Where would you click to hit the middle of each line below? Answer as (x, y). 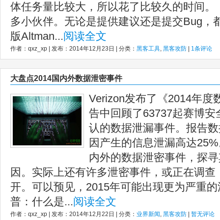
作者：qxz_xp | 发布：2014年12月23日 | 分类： (73, 49)
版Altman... (37, 36)
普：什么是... (42, 202)
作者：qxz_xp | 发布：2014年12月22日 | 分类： (73, 214)
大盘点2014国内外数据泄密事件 (66, 78)
